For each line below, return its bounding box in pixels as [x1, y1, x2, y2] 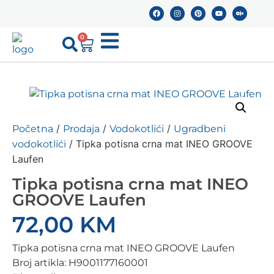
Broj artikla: [12, 257, 68, 268]
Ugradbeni [174, 123, 226, 135]
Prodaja [63, 123, 100, 135]
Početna [12, 123, 53, 135]
